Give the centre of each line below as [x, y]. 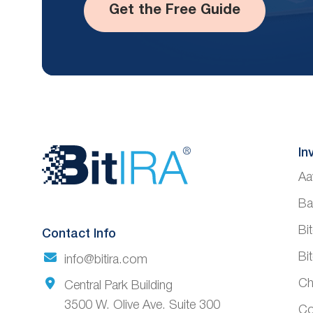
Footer [100, 210]
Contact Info [79, 234]
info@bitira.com [105, 260]
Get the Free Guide [174, 10]
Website [112, 166]
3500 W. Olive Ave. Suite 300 [142, 306]
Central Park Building [118, 286]
